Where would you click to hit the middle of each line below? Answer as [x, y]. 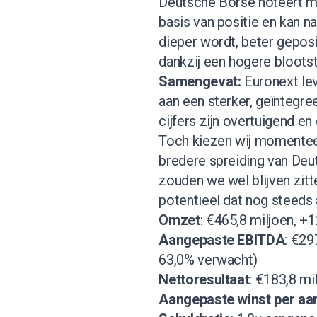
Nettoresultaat [204, 280]
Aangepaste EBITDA [222, 240]
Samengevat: [202, 82]
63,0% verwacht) [208, 260]
